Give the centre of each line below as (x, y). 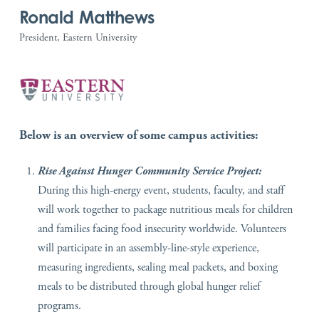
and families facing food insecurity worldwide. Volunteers (162, 229)
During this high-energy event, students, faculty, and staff (161, 191)
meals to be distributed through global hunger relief (150, 287)
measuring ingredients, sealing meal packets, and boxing (158, 268)
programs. (60, 306)
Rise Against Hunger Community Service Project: (150, 172)
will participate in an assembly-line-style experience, (149, 249)
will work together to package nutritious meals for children (166, 210)
